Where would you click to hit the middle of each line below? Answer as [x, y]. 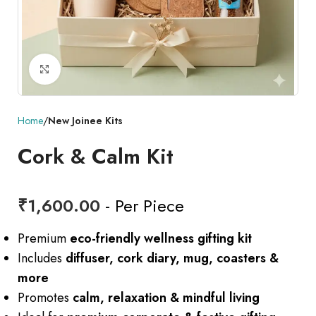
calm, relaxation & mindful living [166, 298]
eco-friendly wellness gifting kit [161, 239]
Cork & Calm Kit [96, 157]
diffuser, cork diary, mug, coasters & [172, 259]
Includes [42, 259]
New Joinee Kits [85, 121]
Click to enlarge [103, 69]
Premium [44, 239]
